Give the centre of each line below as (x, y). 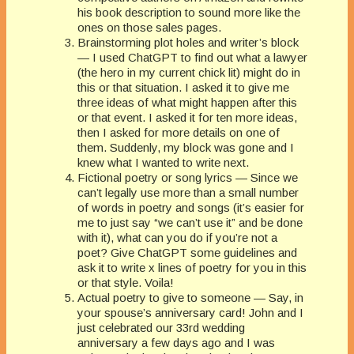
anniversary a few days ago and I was (176, 342)
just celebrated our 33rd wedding (161, 327)
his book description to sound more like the (189, 12)
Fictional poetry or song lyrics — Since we (188, 177)
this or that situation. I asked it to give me (183, 87)
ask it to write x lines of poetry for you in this (192, 267)
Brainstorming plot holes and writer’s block (188, 42)
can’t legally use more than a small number (188, 192)
